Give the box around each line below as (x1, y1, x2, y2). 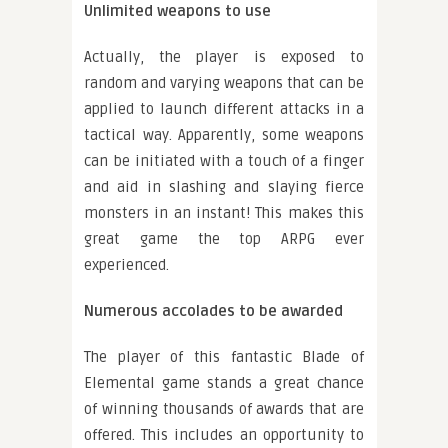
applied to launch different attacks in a (84, 100, 364, 119)
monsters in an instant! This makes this (84, 204, 364, 223)
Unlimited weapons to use (84, 2, 271, 21)
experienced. (84, 256, 169, 275)
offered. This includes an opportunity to (84, 426, 364, 445)
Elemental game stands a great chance (84, 374, 364, 393)
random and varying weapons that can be (84, 74, 364, 93)
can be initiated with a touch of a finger (84, 152, 364, 171)
